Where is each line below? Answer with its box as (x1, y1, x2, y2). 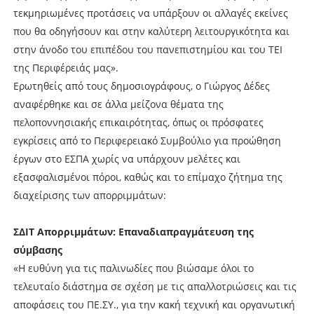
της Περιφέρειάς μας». (13, 60, 118, 74)
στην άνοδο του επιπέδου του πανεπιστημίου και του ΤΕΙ (13, 42, 282, 56)
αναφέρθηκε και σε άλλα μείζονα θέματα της (13, 97, 224, 111)
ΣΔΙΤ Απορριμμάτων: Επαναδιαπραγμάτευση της (13, 224, 254, 238)
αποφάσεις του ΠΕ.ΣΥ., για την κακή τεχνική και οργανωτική (13, 297, 295, 311)
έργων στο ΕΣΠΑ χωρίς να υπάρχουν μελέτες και (13, 151, 240, 165)
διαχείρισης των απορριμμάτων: (13, 188, 166, 202)
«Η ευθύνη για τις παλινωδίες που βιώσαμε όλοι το (13, 261, 254, 275)
